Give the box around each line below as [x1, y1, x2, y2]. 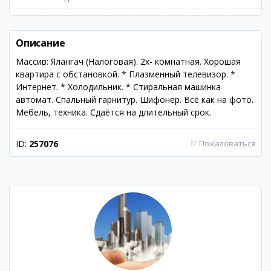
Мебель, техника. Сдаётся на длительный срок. [16, 106, 211, 118]
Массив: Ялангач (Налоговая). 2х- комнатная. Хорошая [16, 56, 241, 67]
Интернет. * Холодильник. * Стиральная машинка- [16, 81, 224, 93]
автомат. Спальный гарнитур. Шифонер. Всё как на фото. [16, 94, 253, 105]
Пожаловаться [199, 138, 255, 149]
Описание [16, 36, 65, 50]
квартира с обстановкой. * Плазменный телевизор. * [16, 68, 235, 80]
